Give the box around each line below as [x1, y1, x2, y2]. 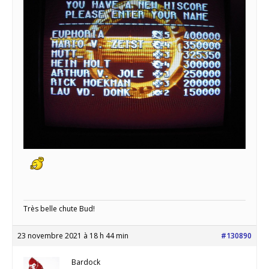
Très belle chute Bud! [23, 204, 95, 214]
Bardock [71, 257, 100, 268]
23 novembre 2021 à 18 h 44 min [17, 231, 128, 241]
